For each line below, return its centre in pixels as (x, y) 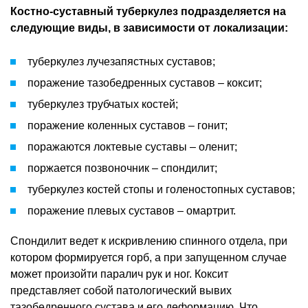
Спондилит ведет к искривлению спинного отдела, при (149, 241)
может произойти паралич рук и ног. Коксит (119, 274)
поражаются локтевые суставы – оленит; (132, 146)
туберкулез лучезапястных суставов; (121, 61)
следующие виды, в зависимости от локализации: (149, 27)
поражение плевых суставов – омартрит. (132, 210)
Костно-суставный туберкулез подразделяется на (148, 11)
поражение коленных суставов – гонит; (128, 125)
